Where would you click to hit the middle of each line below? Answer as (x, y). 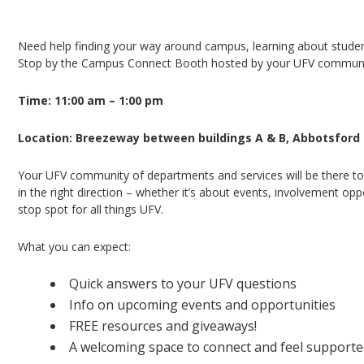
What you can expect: (75, 247)
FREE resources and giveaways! (163, 326)
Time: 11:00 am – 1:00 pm (91, 100)
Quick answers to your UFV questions (183, 284)
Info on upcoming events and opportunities (203, 305)
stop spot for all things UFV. (91, 209)
